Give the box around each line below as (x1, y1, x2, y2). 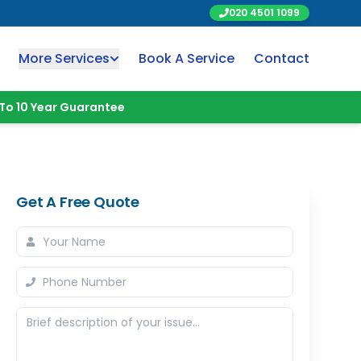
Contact (254, 49, 309, 68)
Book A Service (139, 49, 234, 68)
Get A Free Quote (16, 192, 140, 212)
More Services (19, 49, 110, 68)
